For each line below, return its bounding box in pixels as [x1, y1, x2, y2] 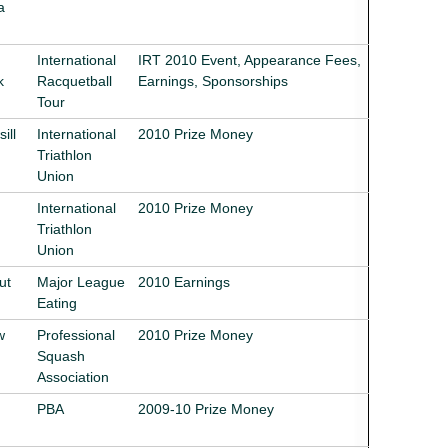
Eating [37, 294, 77, 311]
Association [37, 368, 109, 385]
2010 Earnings [138, 273, 230, 290]
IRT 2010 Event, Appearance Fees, [138, 51, 361, 68]
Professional [37, 326, 115, 343]
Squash [37, 347, 85, 364]
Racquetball [37, 72, 112, 89]
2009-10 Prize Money [138, 400, 274, 417]
